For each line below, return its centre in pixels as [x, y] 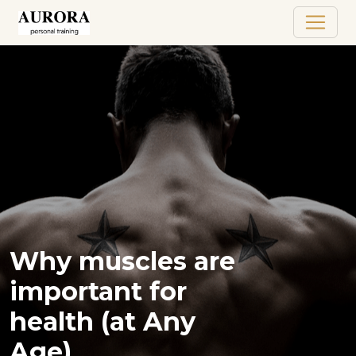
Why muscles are [122, 261]
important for [98, 291]
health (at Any [103, 321]
